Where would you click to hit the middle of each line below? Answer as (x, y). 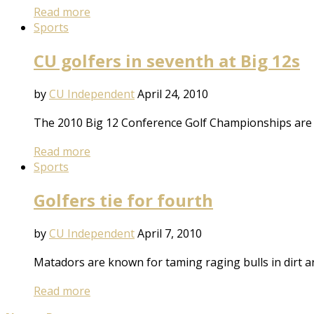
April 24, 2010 (173, 94)
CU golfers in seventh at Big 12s (167, 60)
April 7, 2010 (170, 233)
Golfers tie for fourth (123, 200)
